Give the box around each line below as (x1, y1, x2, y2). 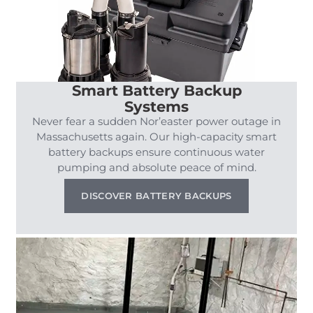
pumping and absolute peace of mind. (57, 160, 256, 174)
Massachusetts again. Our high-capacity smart (36, 129, 277, 143)
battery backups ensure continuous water (48, 145, 265, 159)
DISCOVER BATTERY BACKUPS (81, 189, 232, 201)
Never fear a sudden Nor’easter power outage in (32, 114, 281, 128)
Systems (124, 96, 189, 115)
